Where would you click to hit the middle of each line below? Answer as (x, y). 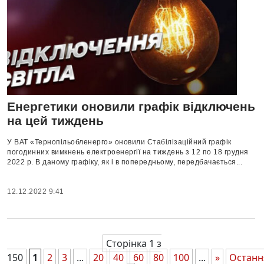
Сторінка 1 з (133, 243)
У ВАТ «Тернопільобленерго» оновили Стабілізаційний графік (119, 142)
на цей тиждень (55, 120)
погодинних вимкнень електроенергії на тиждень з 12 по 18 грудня (128, 152)
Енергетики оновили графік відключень (131, 106)
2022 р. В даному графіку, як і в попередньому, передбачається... (125, 162)
